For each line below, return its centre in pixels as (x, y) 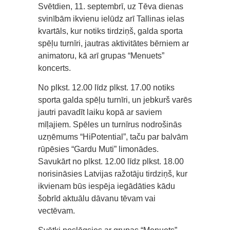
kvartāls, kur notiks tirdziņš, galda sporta (110, 31)
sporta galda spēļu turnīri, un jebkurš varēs (115, 100)
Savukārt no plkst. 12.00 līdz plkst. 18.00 (111, 161)
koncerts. (54, 68)
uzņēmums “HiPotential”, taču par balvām (113, 137)
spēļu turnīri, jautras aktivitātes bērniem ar (113, 43)
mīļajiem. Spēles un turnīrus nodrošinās (110, 124)
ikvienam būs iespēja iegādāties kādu (107, 186)
